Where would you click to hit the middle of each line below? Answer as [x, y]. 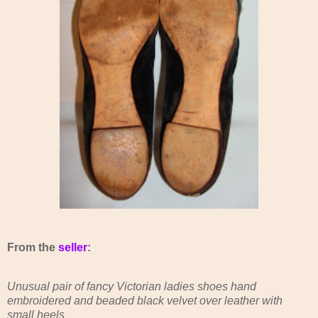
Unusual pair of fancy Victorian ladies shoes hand [132, 287]
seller [73, 247]
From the [33, 247]
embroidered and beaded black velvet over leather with [145, 301]
